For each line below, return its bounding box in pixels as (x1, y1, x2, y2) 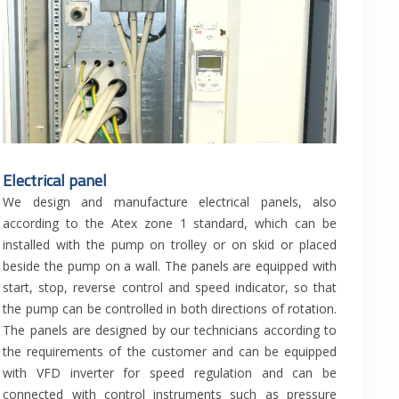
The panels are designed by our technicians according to (3, 322, 337, 339)
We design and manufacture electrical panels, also (3, 193, 337, 211)
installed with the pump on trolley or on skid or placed (3, 236, 337, 254)
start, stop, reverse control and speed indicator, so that (3, 279, 337, 297)
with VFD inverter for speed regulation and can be (3, 364, 337, 382)
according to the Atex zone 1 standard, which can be (3, 215, 337, 232)
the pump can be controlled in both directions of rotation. (3, 300, 337, 318)
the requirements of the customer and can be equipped (3, 343, 337, 361)
